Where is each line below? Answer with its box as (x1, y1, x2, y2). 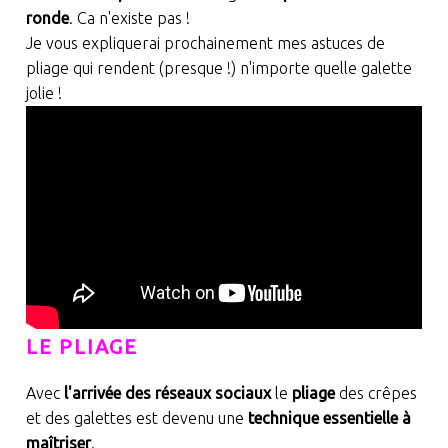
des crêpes (334, 383, 417, 402)
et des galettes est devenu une (25, 408, 248, 427)
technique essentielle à (247, 408, 411, 427)
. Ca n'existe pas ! (68, 9, 190, 28)
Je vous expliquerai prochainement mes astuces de (25, 34, 385, 53)
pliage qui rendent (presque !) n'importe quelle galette (25, 59, 412, 78)
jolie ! (25, 84, 62, 103)
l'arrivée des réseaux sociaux (63, 383, 271, 402)
